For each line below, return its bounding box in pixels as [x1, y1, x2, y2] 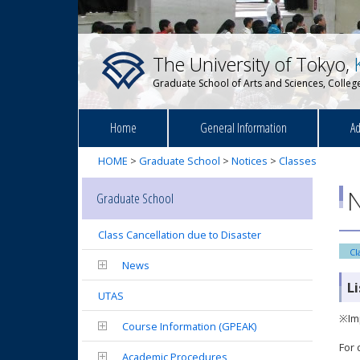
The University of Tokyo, [153, 51, 354, 77]
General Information [199, 118, 287, 137]
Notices [231, 153, 268, 168]
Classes [279, 153, 317, 168]
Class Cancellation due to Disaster [98, 227, 261, 242]
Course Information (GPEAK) [122, 319, 256, 333]
